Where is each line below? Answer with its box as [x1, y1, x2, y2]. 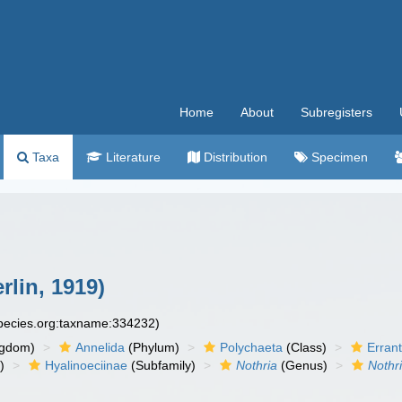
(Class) [283, 340, 328, 354]
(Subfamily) [127, 358, 197, 372]
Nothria [236, 358, 278, 372]
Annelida [75, 340, 126, 354]
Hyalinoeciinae [45, 358, 128, 372]
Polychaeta [220, 340, 284, 354]
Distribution [200, 150, 267, 164]
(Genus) [277, 358, 328, 372]
